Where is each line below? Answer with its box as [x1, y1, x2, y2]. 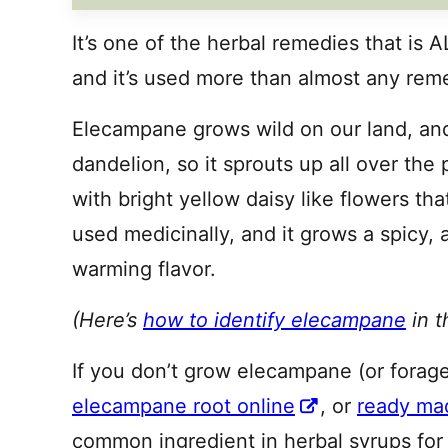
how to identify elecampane [143, 308, 406, 332]
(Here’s [72, 308, 143, 332]
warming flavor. [72, 257, 216, 281]
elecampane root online [72, 394, 295, 418]
